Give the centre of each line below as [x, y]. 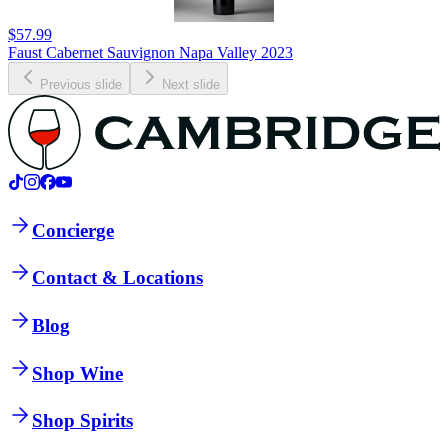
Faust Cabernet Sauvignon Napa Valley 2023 [150, 53]
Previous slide [81, 85]
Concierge [73, 230]
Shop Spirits [82, 421]
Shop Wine [77, 373]
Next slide [191, 85]
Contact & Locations [117, 278]
